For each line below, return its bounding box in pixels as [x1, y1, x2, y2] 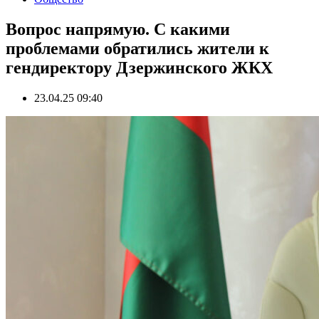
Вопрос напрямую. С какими [6, 19, 230, 38]
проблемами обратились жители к [6, 38, 269, 58]
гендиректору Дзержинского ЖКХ [6, 58, 273, 77]
